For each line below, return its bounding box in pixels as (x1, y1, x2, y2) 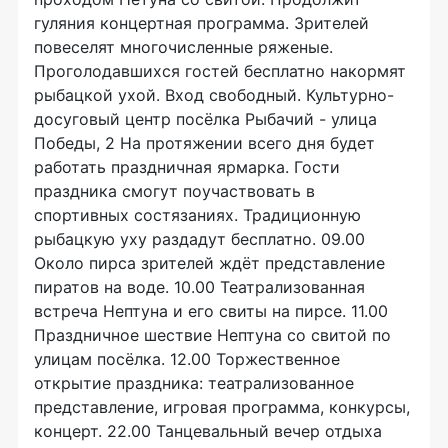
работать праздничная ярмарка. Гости (34, 157, 340, 177)
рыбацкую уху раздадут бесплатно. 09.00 (34, 229, 365, 249)
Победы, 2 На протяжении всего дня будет (34, 133, 375, 153)
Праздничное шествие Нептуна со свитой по (34, 325, 391, 345)
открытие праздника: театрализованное (34, 373, 354, 393)
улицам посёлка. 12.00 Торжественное (34, 349, 340, 369)
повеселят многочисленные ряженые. (34, 37, 333, 57)
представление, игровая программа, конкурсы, (34, 397, 410, 417)
